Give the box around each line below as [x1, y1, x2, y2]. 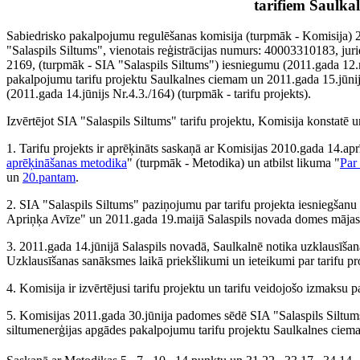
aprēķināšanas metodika [6, 156, 127, 170]
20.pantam [22, 170, 76, 185]
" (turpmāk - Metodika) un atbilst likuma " [127, 156, 340, 170]
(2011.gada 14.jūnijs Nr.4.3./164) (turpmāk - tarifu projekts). [6, 87, 311, 101]
